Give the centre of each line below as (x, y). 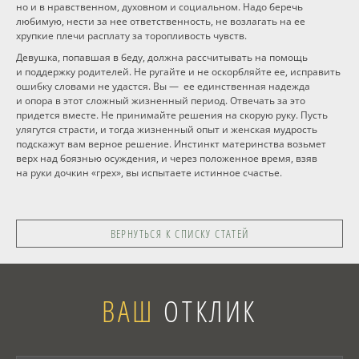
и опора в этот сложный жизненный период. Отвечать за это (161, 101)
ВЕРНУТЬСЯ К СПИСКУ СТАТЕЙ (179, 234)
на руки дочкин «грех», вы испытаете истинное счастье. (149, 173)
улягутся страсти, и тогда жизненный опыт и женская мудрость (167, 129)
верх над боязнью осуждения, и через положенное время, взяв (167, 158)
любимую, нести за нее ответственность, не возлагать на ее (161, 21)
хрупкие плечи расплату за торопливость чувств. (131, 36)
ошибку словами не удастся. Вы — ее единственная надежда (163, 86)
